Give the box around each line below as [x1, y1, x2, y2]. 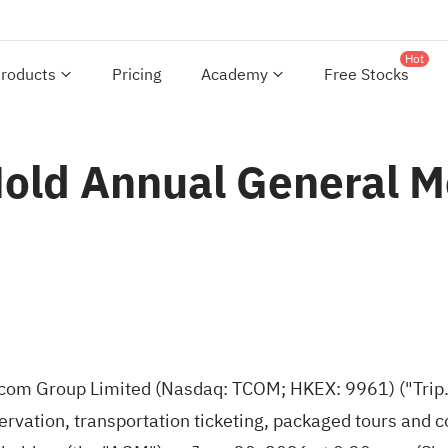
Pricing [112, 63, 161, 87]
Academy [201, 63, 268, 87]
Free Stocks [324, 63, 409, 87]
